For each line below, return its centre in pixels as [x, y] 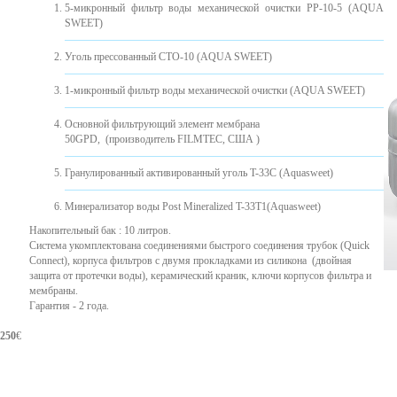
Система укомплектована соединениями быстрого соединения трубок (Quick [199, 246]
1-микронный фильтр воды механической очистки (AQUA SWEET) [214, 91]
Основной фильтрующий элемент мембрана [162, 125]
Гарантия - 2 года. [69, 306]
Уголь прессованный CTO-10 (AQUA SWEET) [168, 57]
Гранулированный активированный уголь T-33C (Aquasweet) [198, 173]
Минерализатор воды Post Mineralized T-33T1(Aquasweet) [192, 207]
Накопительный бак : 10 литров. [100, 231]
